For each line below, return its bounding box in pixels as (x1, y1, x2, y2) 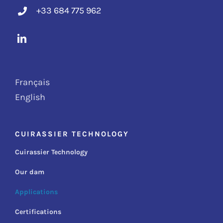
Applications (15, 188, 58, 197)
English (15, 91, 45, 103)
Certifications (15, 208, 61, 217)
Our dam (15, 168, 44, 177)
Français (15, 76, 50, 88)
